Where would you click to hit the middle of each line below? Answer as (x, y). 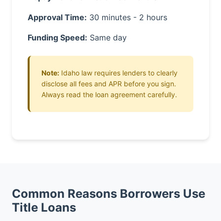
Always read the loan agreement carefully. (109, 94)
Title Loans (44, 207)
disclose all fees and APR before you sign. (109, 84)
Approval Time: (57, 17)
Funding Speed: (57, 37)
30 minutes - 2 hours (127, 17)
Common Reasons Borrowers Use (109, 194)
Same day (107, 37)
